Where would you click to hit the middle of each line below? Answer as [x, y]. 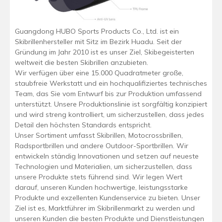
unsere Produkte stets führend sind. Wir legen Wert [99, 177]
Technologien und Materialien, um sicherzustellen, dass [104, 167]
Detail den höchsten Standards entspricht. [83, 125]
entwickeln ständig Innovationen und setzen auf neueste [107, 156]
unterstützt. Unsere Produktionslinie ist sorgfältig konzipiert [111, 104]
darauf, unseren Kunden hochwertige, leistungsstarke [101, 188]
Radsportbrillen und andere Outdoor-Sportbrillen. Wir [102, 146]
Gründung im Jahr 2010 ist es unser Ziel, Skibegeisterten [105, 52]
